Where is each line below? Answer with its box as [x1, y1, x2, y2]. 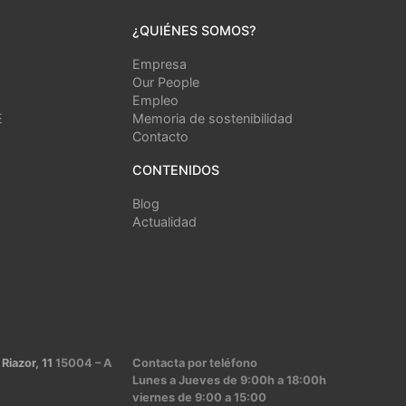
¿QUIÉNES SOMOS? [132, 23, 256, 39]
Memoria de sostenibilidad [132, 111, 293, 127]
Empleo [132, 92, 179, 109]
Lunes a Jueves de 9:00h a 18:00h [132, 373, 326, 388]
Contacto [132, 129, 188, 145]
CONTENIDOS [132, 162, 219, 179]
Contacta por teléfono [132, 356, 257, 371]
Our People [132, 74, 199, 91]
